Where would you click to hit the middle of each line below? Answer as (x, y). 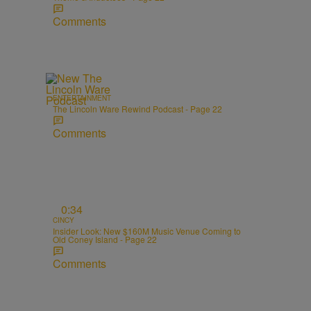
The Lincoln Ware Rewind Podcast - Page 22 (137, 108)
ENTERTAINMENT (82, 98)
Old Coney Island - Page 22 (105, 239)
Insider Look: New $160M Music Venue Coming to (147, 231)
